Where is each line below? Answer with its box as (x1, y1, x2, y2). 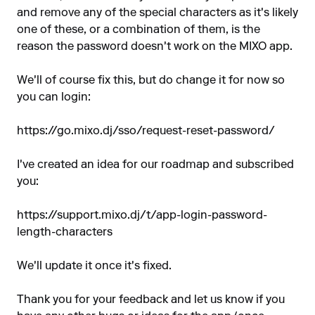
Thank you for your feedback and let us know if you (17, 295, 285, 306)
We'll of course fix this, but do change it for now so (17, 75, 285, 86)
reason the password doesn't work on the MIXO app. (17, 41, 292, 53)
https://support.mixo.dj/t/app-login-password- (17, 210, 267, 221)
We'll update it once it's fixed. (17, 261, 172, 272)
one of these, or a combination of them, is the (17, 25, 260, 36)
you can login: (17, 92, 91, 103)
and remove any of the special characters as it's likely (17, 8, 298, 19)
